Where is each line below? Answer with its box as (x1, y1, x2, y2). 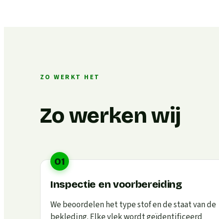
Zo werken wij (40, 102, 181, 129)
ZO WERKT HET (40, 72, 100, 82)
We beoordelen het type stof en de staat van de (50, 198, 216, 211)
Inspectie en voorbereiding (50, 178, 182, 191)
